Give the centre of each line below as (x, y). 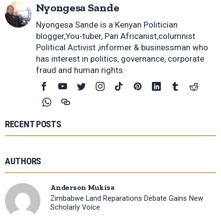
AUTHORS (23, 161)
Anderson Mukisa (82, 187)
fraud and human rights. (80, 70)
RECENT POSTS (33, 124)
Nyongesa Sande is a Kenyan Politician (107, 24)
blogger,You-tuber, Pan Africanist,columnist (115, 36)
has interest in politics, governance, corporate (120, 58)
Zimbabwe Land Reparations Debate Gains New (127, 199)
